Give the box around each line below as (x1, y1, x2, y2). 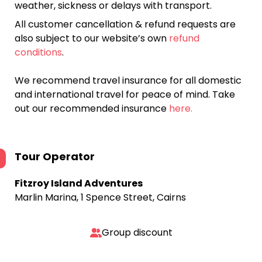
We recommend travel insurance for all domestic (15, 74, 242, 87)
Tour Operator (15, 149, 95, 164)
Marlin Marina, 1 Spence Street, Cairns (15, 191, 186, 204)
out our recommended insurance (15, 102, 169, 115)
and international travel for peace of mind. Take (15, 88, 235, 101)
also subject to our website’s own (15, 32, 169, 45)
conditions (15, 46, 62, 59)
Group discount (101, 226, 173, 239)
